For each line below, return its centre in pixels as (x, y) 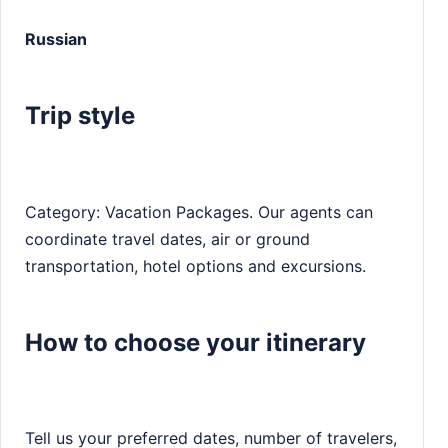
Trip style (80, 115)
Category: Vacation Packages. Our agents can (199, 211)
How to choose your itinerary (195, 342)
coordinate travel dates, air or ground (167, 238)
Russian (56, 38)
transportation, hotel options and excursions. (195, 265)
